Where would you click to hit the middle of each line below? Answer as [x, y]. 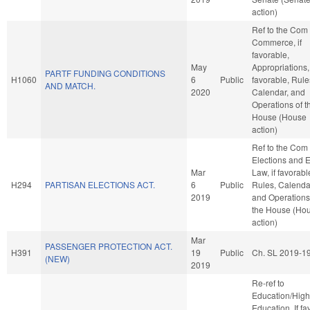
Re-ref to [268, 282]
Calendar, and [279, 91]
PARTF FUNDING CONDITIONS [105, 73]
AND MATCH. [70, 85]
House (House [279, 116]
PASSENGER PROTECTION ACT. [109, 246]
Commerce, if [277, 42]
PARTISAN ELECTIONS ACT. [100, 184]
